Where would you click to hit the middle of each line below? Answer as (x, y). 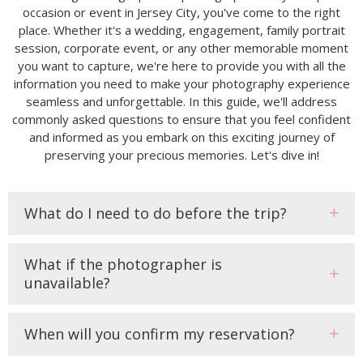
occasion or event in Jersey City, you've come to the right (181, 12)
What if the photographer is (123, 264)
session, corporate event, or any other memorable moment (181, 47)
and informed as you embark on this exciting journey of (181, 137)
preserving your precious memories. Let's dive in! (181, 154)
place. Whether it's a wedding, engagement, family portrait (181, 30)
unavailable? (67, 282)
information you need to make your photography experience (181, 83)
